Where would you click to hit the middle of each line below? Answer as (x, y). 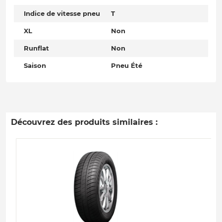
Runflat (36, 48)
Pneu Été (127, 66)
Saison (35, 66)
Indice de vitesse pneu (62, 14)
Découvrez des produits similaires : (84, 122)
